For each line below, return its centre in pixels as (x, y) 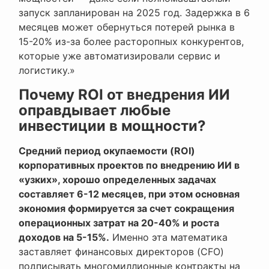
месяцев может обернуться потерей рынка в (127, 27)
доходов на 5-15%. (64, 237)
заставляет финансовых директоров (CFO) (121, 252)
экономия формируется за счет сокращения (126, 209)
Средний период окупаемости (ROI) (107, 151)
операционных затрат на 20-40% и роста (119, 223)
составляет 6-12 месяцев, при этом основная (129, 194)
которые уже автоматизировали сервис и (119, 56)
